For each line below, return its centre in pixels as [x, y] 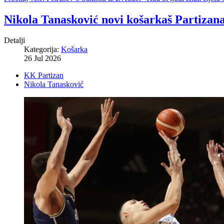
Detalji [14, 40]
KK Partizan [44, 75]
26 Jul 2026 [42, 58]
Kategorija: [42, 49]
